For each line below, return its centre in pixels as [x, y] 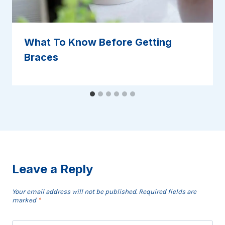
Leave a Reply [52, 169]
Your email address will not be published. [75, 191]
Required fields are [167, 191]
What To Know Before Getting [98, 42]
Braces [41, 58]
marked [25, 200]
